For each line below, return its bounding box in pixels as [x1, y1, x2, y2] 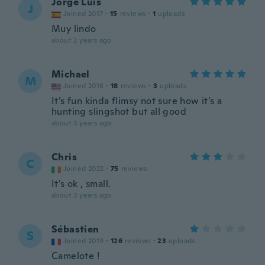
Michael [51, 68, 90, 80]
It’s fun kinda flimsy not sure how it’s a [51, 95, 222, 107]
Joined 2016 [63, 81, 104, 91]
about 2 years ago [51, 35, 112, 45]
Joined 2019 [63, 236, 104, 245]
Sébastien [51, 223, 99, 235]
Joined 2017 [63, 9, 104, 18]
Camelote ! [51, 250, 99, 262]
